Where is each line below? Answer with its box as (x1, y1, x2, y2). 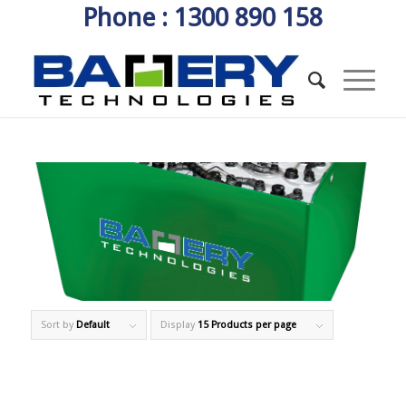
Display (159, 318, 198, 331)
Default (75, 318, 110, 331)
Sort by (40, 318, 76, 331)
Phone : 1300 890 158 (82, 3, 324, 33)
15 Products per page (197, 318, 296, 331)
